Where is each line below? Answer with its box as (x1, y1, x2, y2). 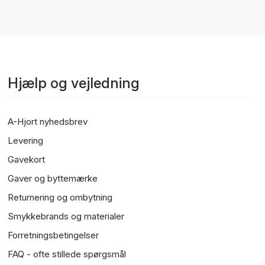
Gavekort (8, 154, 46, 165)
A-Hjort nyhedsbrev (8, 116, 88, 127)
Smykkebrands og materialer (8, 211, 125, 222)
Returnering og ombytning (8, 192, 113, 203)
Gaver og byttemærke (8, 173, 98, 184)
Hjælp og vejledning (8, 75, 140, 92)
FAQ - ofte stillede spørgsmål (8, 248, 127, 260)
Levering (8, 135, 44, 146)
